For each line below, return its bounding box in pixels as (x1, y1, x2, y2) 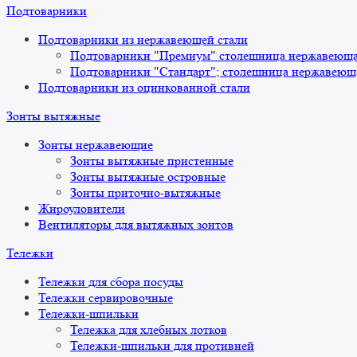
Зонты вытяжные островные (70, 169, 226, 185)
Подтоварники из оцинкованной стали (38, 80, 250, 96)
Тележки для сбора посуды (38, 274, 183, 290)
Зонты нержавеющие (38, 137, 153, 153)
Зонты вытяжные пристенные (70, 153, 233, 169)
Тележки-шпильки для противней (70, 338, 254, 354)
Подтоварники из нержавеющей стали (38, 32, 248, 48)
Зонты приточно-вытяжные (70, 185, 221, 201)
